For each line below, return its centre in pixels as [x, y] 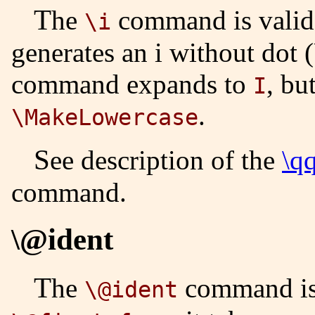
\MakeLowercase [105, 117]
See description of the [166, 160]
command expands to [132, 84]
